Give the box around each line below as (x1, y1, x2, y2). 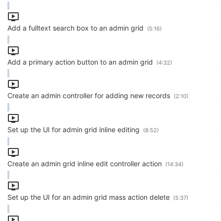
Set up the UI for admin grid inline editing (7, 125, 142, 134)
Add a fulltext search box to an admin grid (7, 23, 146, 32)
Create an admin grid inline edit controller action (7, 159, 164, 168)
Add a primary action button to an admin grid (7, 57, 155, 66)
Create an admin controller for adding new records (7, 91, 172, 100)
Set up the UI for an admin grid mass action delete (7, 193, 172, 202)
